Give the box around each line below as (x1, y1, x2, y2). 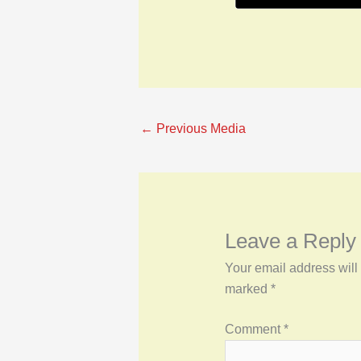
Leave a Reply (224, 229, 356, 254)
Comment (224, 322, 284, 337)
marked (224, 282, 271, 297)
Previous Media (153, 122, 246, 136)
